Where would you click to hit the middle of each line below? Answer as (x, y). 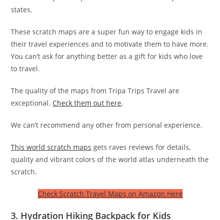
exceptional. (32, 103)
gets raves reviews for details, (141, 147)
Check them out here (87, 103)
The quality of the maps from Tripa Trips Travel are (95, 90)
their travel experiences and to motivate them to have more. (110, 44)
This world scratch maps (51, 147)
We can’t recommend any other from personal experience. (107, 125)
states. (22, 9)
